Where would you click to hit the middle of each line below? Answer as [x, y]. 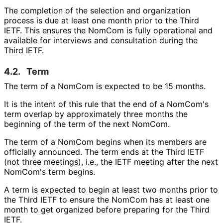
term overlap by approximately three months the [96, 114]
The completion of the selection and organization [97, 11]
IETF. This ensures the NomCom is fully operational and [108, 31]
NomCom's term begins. [49, 172]
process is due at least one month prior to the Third [102, 21]
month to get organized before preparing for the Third [107, 210]
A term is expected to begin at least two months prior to [111, 190]
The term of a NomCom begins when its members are [105, 142]
